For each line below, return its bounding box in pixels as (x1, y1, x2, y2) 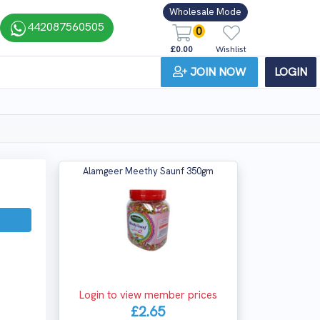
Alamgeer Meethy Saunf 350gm (82, 165, 214, 177)
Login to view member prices (79, 288, 217, 302)
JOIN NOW (190, 64, 246, 79)
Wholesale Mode (169, 6, 241, 19)
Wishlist (216, 43, 246, 55)
